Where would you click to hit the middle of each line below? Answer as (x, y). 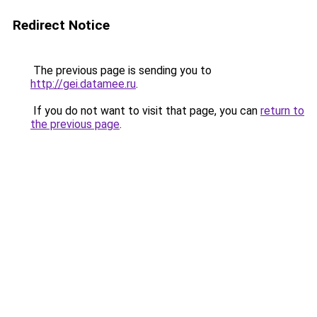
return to (282, 111)
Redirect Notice (61, 25)
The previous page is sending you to (121, 70)
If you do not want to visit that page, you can (145, 111)
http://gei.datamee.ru (83, 84)
